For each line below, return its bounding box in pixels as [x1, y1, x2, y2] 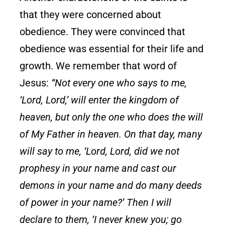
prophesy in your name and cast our [20, 162, 177, 174]
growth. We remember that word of [20, 59, 177, 72]
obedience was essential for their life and [20, 42, 204, 55]
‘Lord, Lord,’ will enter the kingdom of [20, 93, 179, 106]
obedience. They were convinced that [20, 25, 186, 38]
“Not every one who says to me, [51, 76, 187, 89]
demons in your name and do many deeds [20, 179, 202, 191]
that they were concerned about [20, 8, 162, 21]
